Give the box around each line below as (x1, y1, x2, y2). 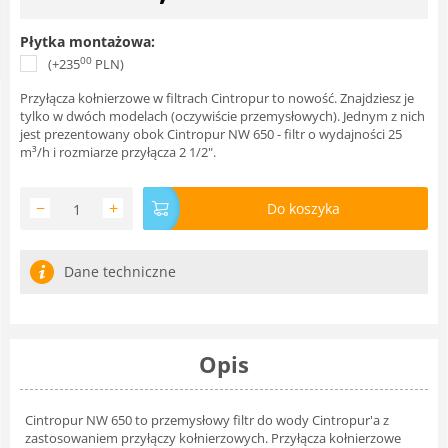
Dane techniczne (64, 261, 176, 281)
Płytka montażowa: (20, 31, 155, 51)
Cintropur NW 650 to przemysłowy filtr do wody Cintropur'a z (25, 410, 389, 429)
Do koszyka (266, 198, 340, 218)
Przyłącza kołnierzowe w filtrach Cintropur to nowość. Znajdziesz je (20, 88, 414, 107)
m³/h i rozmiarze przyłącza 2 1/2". (20, 142, 216, 161)
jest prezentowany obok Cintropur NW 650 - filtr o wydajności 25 (20, 124, 402, 143)
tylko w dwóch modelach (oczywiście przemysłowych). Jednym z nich (20, 106, 425, 125)
